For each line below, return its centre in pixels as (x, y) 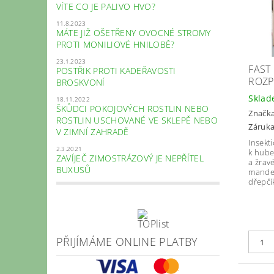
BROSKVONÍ (80, 82)
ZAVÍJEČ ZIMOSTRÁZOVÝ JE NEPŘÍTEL (130, 158)
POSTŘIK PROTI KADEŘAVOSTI (116, 70)
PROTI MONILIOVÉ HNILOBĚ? (115, 44)
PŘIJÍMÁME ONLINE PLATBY (127, 241)
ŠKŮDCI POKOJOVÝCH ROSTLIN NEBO (132, 108)
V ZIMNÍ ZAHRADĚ (92, 131)
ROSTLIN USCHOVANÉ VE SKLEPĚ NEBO (137, 120)
